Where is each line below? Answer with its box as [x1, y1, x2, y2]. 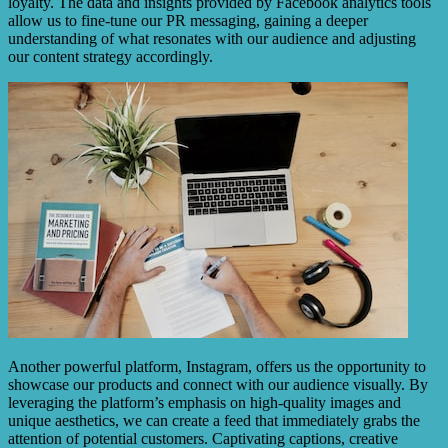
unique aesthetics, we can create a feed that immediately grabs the [8, 412, 420, 430]
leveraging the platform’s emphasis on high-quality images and [8, 394, 401, 412]
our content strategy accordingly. [8, 48, 213, 66]
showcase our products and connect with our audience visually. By [8, 376, 428, 394]
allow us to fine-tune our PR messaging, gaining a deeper [8, 12, 368, 30]
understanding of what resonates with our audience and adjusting [8, 30, 416, 48]
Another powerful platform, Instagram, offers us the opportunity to [8, 358, 426, 376]
